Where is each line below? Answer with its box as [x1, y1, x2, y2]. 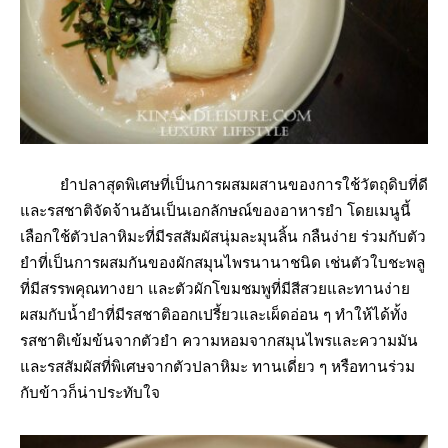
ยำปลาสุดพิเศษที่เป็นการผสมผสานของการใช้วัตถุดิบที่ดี [20, 176, 428, 195]
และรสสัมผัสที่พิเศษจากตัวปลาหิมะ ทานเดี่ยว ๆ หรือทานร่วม [20, 358, 415, 377]
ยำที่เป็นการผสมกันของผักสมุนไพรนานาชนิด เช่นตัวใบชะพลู [20, 254, 425, 273]
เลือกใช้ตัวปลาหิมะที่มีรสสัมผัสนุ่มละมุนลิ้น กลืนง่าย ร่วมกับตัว [20, 228, 426, 247]
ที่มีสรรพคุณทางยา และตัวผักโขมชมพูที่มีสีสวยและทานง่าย [20, 280, 410, 299]
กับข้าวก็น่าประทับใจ [20, 384, 160, 403]
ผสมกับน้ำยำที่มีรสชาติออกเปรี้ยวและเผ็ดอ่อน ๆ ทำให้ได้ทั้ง [20, 306, 408, 325]
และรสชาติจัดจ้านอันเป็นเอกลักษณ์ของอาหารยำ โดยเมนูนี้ [20, 202, 411, 221]
